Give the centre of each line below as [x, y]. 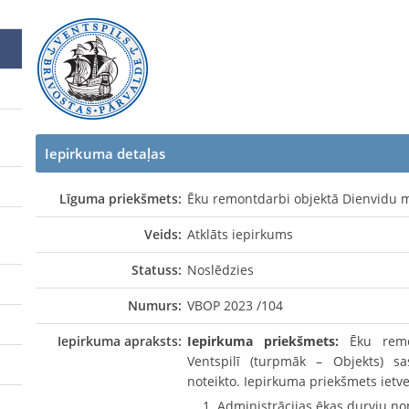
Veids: [163, 234]
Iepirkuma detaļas [105, 153]
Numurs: [154, 305]
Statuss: [156, 269]
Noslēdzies [221, 269]
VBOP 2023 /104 [236, 305]
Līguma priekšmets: [120, 198]
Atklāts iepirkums [241, 234]
